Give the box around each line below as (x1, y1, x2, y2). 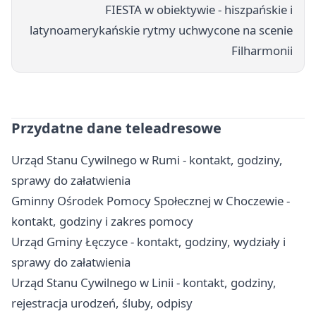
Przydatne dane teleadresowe (11, 118, 221, 138)
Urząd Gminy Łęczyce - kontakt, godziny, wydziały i (11, 233, 286, 250)
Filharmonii (231, 42, 293, 59)
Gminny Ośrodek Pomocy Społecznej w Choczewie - (11, 192, 290, 209)
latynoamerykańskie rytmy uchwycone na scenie (30, 21, 293, 38)
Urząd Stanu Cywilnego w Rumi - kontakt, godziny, (11, 151, 283, 168)
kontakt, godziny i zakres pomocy (11, 212, 193, 229)
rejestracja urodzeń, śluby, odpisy (11, 294, 193, 311)
